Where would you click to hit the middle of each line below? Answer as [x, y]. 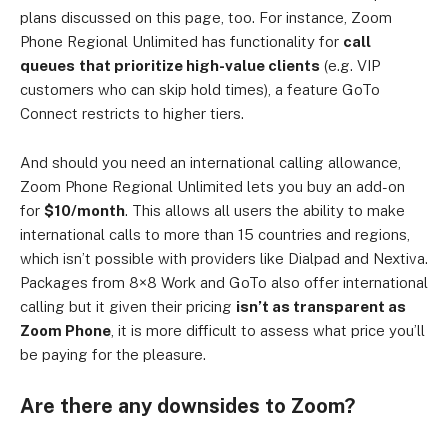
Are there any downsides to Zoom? [187, 405]
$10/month [84, 210]
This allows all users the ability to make [268, 210]
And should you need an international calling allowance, [210, 162]
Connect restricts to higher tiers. [132, 113]
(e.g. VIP [350, 65]
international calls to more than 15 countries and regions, [215, 234]
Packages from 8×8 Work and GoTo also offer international [224, 282]
